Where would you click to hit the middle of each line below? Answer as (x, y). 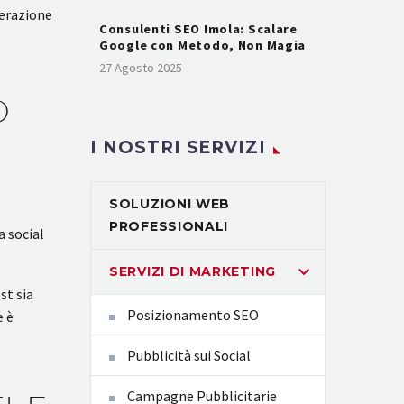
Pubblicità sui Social (189, 356)
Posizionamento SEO (193, 315)
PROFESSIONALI (169, 227)
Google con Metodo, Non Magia (203, 45)
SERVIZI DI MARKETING (193, 272)
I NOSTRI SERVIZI (179, 148)
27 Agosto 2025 (141, 67)
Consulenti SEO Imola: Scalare (198, 28)
